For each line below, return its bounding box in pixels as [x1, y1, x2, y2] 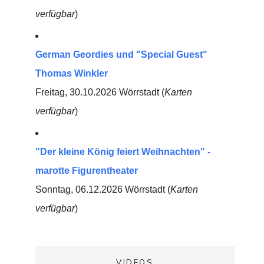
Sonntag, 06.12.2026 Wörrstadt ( [35, 184, 170, 194]
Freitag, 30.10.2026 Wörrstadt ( [35, 87, 164, 97]
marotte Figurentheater [35, 166, 138, 176]
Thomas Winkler [35, 68, 108, 78]
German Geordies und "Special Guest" [35, 49, 207, 60]
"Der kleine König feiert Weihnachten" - [35, 147, 210, 157]
